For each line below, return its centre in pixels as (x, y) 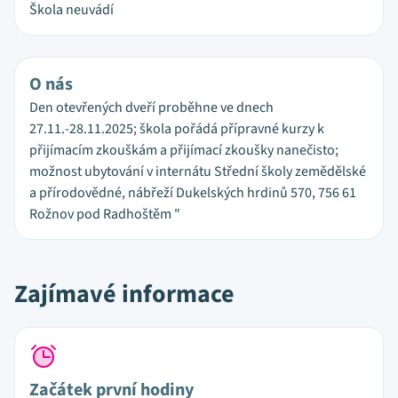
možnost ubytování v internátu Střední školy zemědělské (198, 171)
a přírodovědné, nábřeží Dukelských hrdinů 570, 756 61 (193, 193)
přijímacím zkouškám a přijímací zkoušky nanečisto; (184, 150)
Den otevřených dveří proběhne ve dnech (151, 107)
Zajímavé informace (124, 294)
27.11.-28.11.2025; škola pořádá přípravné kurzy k (177, 129)
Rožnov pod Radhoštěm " (105, 214)
